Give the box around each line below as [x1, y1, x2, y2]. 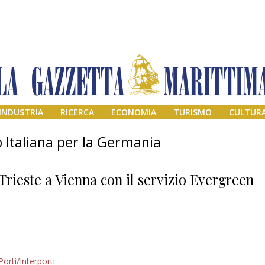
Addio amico [179, 245, 248, 262]
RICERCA [60, 106, 95, 118]
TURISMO [173, 106, 212, 118]
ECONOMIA [111, 106, 156, 118]
